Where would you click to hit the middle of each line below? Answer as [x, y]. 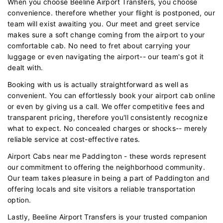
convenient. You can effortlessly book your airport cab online [111, 95]
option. [19, 200]
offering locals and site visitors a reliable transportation [102, 189]
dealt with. [25, 67]
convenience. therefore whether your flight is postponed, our [111, 12]
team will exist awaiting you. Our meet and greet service [104, 23]
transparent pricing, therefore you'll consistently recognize [108, 117]
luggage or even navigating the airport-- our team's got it [106, 56]
